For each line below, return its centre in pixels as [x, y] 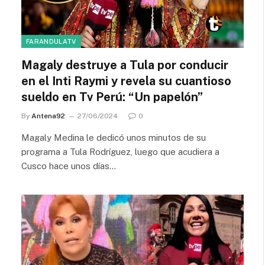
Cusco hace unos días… [69, 166]
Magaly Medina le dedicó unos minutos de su [114, 137]
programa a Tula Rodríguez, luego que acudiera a [120, 151]
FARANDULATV [51, 41]
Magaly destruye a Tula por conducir [125, 65]
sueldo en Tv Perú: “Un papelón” [112, 97]
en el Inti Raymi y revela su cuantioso [126, 81]
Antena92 [48, 116]
